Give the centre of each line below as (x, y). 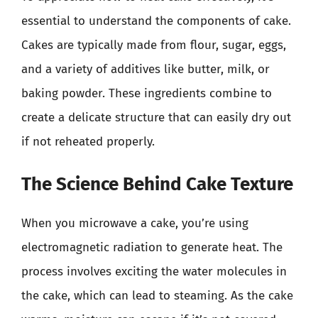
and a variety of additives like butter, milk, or (146, 69)
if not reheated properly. (88, 141)
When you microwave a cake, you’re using (135, 223)
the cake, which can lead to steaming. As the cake (157, 296)
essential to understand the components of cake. (156, 21)
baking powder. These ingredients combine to (147, 93)
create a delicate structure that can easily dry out (156, 117)
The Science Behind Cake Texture (157, 184)
